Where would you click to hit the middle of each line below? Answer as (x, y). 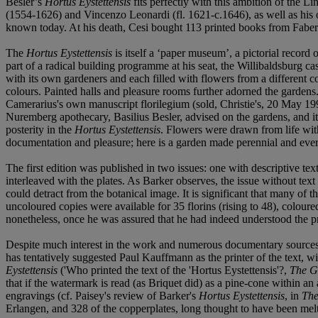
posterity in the (40, 130)
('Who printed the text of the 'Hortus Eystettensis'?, (174, 270)
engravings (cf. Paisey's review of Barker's (102, 296)
